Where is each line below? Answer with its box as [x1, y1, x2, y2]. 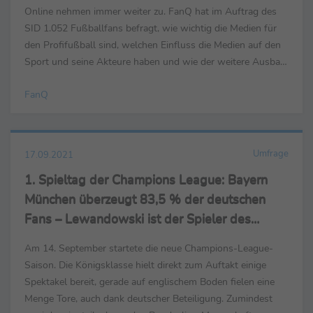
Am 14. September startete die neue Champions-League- [24, 241, 273, 256]
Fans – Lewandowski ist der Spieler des [24, 210, 251, 228]
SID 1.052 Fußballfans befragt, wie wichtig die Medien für [24, 21, 277, 36]
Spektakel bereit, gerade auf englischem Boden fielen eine [24, 275, 275, 289]
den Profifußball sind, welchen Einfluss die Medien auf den [24, 38, 281, 52]
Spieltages [24, 230, 85, 247]
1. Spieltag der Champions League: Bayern [24, 171, 268, 189]
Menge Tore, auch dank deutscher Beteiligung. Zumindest [24, 291, 272, 306]
